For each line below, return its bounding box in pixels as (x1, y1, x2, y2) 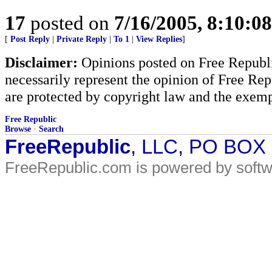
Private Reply (56, 35, 107, 44)
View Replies (136, 35, 182, 44)
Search (39, 124, 64, 134)
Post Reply (10, 35, 50, 44)
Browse (5, 124, 31, 134)
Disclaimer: (5, 54, 78, 70)
